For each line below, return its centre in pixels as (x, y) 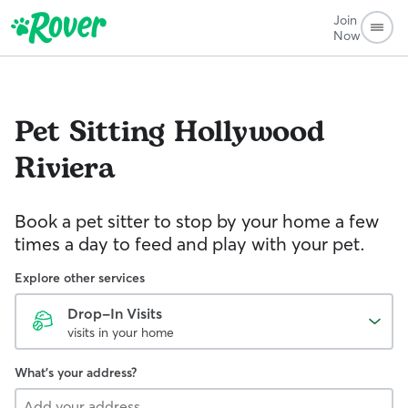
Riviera (65, 169)
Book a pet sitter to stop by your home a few (197, 221)
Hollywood (250, 133)
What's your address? (76, 372)
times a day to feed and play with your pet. (190, 244)
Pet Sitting (90, 133)
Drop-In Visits (115, 313)
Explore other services (80, 278)
